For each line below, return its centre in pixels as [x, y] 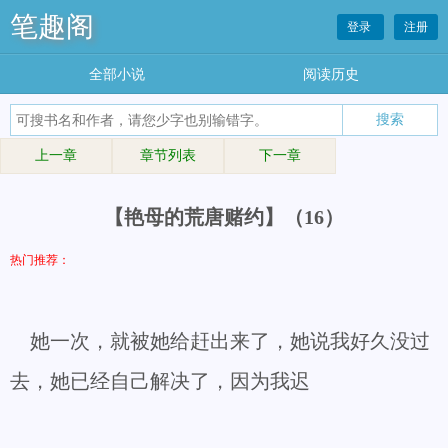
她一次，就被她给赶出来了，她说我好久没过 [220, 341]
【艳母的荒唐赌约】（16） [224, 217]
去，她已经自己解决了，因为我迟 [160, 381]
